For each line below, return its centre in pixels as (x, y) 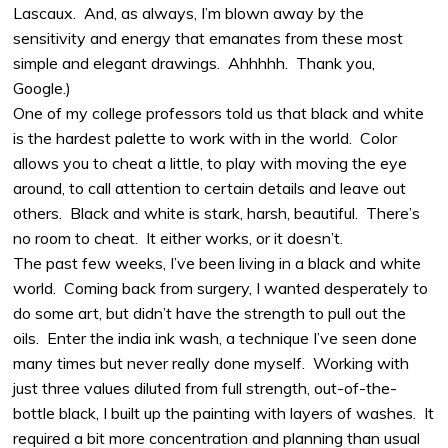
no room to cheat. (76, 238)
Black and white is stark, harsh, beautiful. (214, 213)
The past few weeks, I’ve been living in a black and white (217, 263)
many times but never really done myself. (159, 363)
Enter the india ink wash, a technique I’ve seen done (232, 338)
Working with (361, 363)
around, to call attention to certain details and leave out (210, 188)
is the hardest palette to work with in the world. (183, 138)
